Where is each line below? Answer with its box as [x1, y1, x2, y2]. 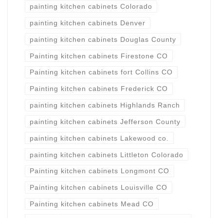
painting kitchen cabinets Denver [29, 19, 145, 27]
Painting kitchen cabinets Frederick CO [29, 85, 168, 93]
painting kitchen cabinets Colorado [29, 2, 152, 11]
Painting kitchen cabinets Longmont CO [29, 167, 169, 175]
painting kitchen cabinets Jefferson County [29, 117, 181, 126]
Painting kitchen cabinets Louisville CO [29, 183, 167, 192]
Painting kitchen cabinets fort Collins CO [29, 68, 173, 76]
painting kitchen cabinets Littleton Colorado [29, 150, 183, 159]
